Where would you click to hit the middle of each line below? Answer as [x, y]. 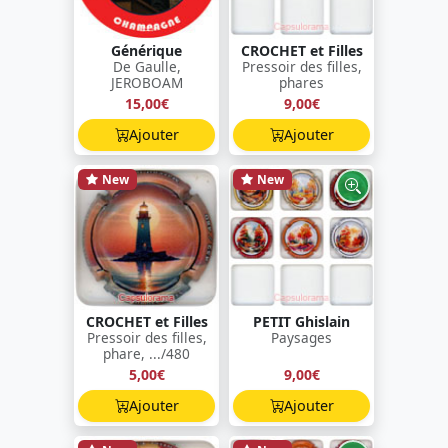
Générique [146, 50]
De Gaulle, [146, 66]
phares [301, 82]
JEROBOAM [146, 82]
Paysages [301, 337]
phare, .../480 [146, 353]
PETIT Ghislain [301, 321]
